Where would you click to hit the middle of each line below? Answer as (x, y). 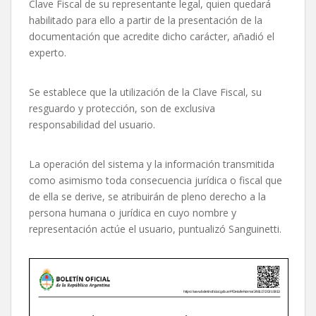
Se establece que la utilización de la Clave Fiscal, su (145, 92)
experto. (48, 53)
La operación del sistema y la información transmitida (152, 164)
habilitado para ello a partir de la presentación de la (146, 20)
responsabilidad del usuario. (92, 125)
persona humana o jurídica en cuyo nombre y (133, 213)
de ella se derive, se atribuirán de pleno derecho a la (147, 197)
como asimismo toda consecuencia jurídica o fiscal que (156, 181)
